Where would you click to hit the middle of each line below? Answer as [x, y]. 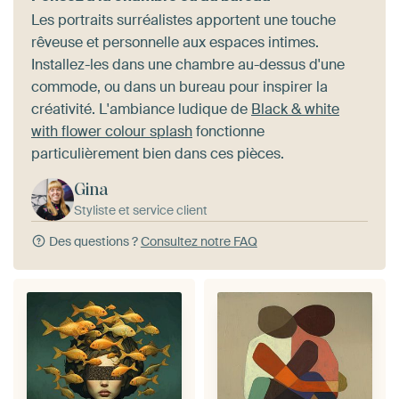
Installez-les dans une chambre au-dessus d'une [188, 65]
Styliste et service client [141, 210]
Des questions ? [93, 241]
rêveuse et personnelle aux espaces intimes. [175, 42]
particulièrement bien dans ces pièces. [158, 154]
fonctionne [228, 131]
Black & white [295, 109]
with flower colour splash [112, 131]
